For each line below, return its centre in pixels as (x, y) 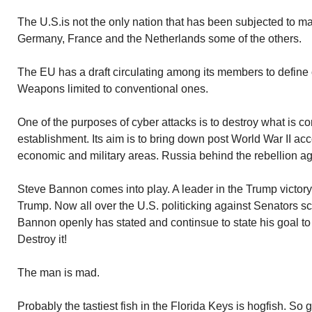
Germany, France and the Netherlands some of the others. (159, 39)
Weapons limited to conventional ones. (113, 89)
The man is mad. (58, 273)
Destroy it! (42, 239)
